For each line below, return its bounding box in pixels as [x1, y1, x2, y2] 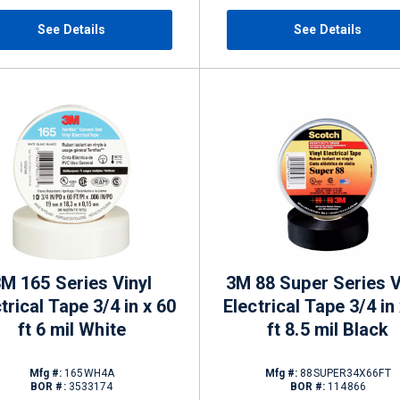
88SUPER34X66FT [297, 367, 391, 379]
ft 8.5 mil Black [267, 319, 389, 340]
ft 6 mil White [17, 319, 126, 340]
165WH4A [62, 367, 114, 379]
